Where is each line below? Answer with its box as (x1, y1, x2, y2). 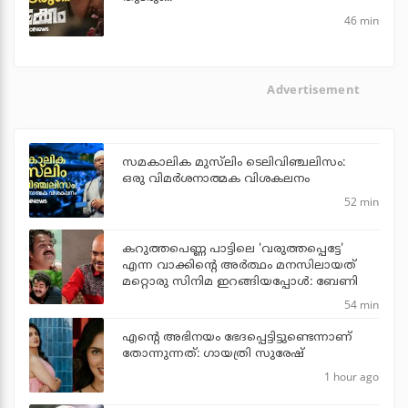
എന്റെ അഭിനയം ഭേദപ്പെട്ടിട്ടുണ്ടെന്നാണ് (122, 330, 352, 345)
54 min (344, 296, 379, 312)
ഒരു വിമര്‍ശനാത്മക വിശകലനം (122, 171, 310, 187)
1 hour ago (324, 368, 379, 384)
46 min (344, 13, 379, 29)
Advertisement (267, 80, 361, 97)
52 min (344, 193, 379, 209)
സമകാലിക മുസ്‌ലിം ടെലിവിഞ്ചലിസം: (122, 155, 345, 170)
